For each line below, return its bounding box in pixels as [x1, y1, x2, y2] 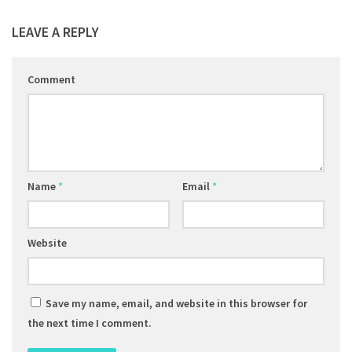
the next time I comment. [27, 315, 152, 330]
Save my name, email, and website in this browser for [46, 295, 307, 310]
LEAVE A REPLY [12, 22, 99, 41]
